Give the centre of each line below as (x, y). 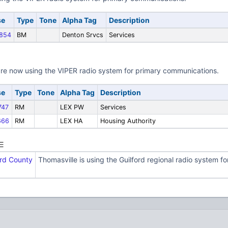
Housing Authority (128, 121)
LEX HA (71, 121)
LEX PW (72, 107)
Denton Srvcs (82, 35)
